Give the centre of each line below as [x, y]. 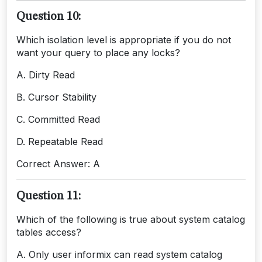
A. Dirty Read [46, 75]
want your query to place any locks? [98, 52]
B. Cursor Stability [56, 97]
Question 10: [49, 17]
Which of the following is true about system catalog [131, 219]
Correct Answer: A [58, 163]
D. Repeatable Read [60, 141]
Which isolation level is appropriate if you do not [124, 39]
